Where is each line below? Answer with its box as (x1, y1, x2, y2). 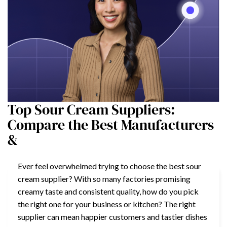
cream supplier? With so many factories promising (18, 173, 191, 183)
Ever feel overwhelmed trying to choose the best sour (18, 161, 201, 171)
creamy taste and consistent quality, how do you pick (18, 186, 199, 196)
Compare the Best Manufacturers (8, 115, 214, 134)
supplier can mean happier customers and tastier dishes (18, 211, 207, 221)
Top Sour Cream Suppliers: (8, 99, 175, 119)
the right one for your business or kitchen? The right (18, 199, 196, 209)
